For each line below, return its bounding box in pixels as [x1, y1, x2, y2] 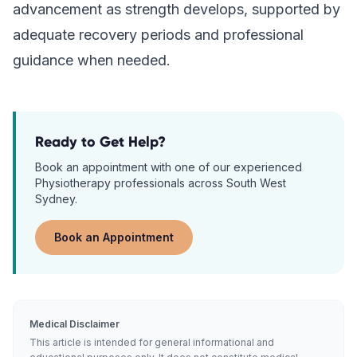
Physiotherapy [35, 176, 111, 190]
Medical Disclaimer [29, 318, 120, 330]
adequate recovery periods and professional [13, 26, 304, 43]
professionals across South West [111, 176, 286, 190]
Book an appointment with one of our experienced [35, 160, 302, 174]
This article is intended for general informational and [29, 336, 274, 348]
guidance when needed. [13, 52, 171, 69]
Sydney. [35, 192, 77, 206]
